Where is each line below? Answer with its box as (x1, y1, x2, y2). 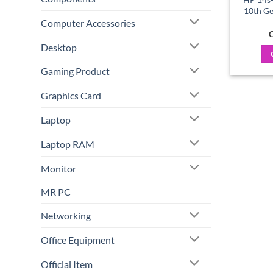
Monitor (41, 162, 76, 174)
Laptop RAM (41, 138, 94, 150)
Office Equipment (41, 234, 115, 246)
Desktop (41, 41, 77, 53)
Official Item (41, 258, 93, 270)
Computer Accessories (41, 16, 135, 29)
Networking (41, 210, 91, 222)
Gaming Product (41, 65, 110, 77)
